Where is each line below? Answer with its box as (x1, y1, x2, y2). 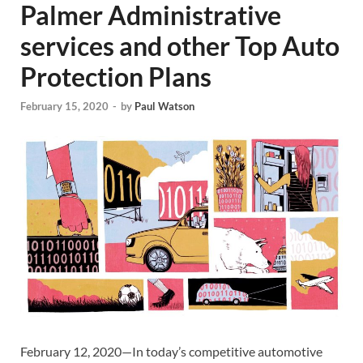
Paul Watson (135, 99, 194, 113)
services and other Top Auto (20, 30, 340, 62)
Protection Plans (20, 61, 211, 93)
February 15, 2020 (20, 99, 109, 113)
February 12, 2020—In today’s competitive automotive (20, 344, 322, 360)
